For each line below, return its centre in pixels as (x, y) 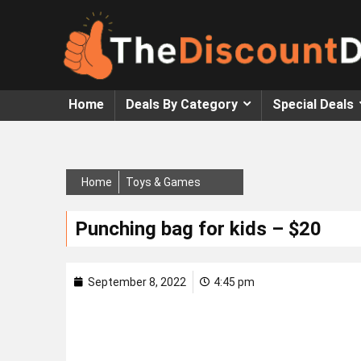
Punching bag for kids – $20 (198, 228)
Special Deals (313, 104)
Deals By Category (182, 104)
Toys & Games (163, 182)
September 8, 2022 (137, 282)
